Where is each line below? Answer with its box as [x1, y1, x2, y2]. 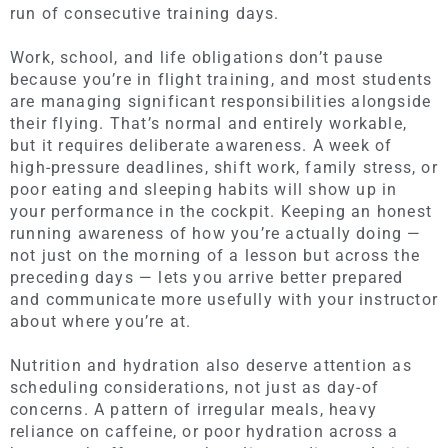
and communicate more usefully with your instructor [10, 289, 439, 309]
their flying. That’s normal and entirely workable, [10, 113, 408, 133]
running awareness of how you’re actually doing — [10, 223, 422, 243]
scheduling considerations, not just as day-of [10, 377, 380, 397]
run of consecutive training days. [10, 3, 280, 23]
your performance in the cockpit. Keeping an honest [10, 201, 433, 221]
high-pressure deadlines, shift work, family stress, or [10, 157, 438, 177]
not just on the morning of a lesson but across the [10, 245, 421, 265]
